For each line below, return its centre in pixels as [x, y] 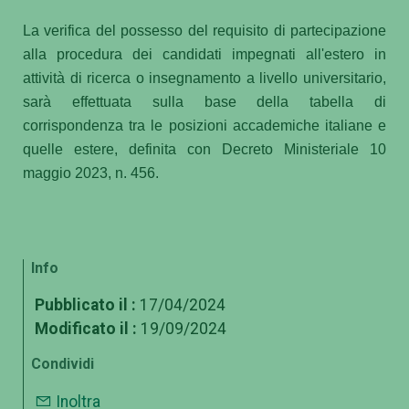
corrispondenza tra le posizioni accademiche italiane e [204, 125]
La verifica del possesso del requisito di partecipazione [204, 30]
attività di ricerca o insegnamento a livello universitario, [204, 78]
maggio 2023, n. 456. [91, 173]
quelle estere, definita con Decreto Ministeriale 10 [204, 149]
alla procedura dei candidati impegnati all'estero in [204, 54]
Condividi [63, 364]
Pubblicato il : [85, 305]
